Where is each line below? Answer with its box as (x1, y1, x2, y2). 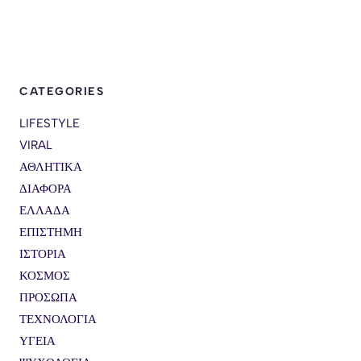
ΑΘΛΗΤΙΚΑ (19, 159, 82, 174)
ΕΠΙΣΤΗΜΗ (19, 224, 82, 239)
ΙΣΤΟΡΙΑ (19, 246, 66, 261)
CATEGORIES (19, 84, 104, 98)
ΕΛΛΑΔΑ (19, 202, 70, 218)
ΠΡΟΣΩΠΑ (19, 289, 77, 305)
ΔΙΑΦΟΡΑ (19, 180, 72, 196)
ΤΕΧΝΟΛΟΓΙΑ (19, 311, 97, 326)
